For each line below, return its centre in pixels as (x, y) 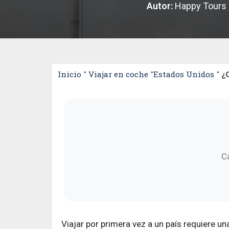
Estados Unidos (184, 74)
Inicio (70, 74)
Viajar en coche (118, 74)
